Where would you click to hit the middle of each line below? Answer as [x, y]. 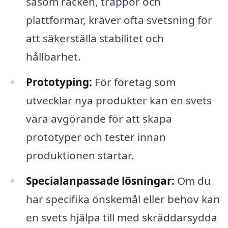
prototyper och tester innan [96, 137]
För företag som [134, 82]
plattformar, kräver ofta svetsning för [119, 20]
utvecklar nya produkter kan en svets [119, 100]
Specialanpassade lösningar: [100, 180]
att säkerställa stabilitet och [95, 38]
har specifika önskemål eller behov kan [123, 199]
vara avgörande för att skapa [99, 118]
